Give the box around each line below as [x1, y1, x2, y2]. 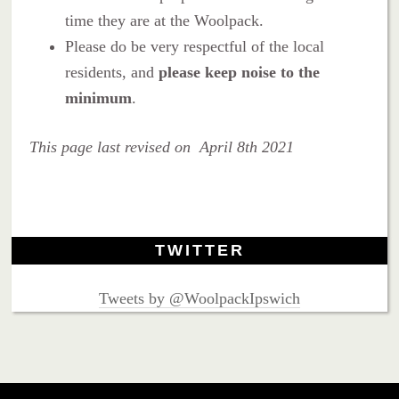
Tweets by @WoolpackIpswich [99, 289, 300, 307]
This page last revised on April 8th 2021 [29, 137, 295, 156]
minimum [65, 88, 133, 107]
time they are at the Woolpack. [65, 11, 265, 29]
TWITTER [154, 240, 245, 259]
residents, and [65, 62, 159, 81]
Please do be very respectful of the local [65, 37, 325, 55]
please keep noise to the [159, 62, 321, 81]
